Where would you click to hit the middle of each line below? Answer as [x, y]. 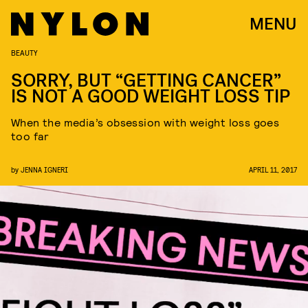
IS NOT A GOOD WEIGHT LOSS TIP [151, 97]
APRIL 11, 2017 [273, 169]
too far [30, 136]
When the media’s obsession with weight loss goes [145, 122]
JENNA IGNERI [44, 169]
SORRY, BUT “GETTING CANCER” [146, 81]
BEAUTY [24, 52]
